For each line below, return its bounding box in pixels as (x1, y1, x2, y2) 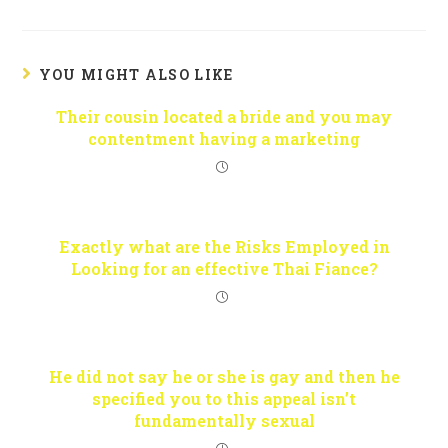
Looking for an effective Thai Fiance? (70, 258, 378, 280)
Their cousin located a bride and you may (56, 106, 392, 128)
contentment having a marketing (88, 128, 360, 150)
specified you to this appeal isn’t (92, 388, 356, 410)
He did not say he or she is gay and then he (48, 366, 400, 388)
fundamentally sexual (133, 410, 315, 432)
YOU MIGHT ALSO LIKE (38, 65, 234, 85)
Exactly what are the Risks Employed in (58, 236, 390, 258)
